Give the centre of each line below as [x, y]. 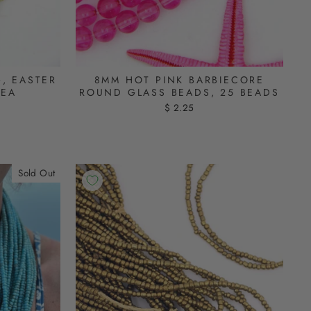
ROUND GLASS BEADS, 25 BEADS [179, 92]
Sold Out [37, 173]
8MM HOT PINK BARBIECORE [179, 79]
